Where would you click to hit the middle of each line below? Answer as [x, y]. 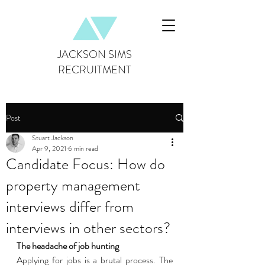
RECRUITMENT [95, 70]
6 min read [83, 148]
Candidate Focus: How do [85, 164]
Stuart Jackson [53, 138]
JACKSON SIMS [95, 54]
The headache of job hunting [69, 246]
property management [73, 185]
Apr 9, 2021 [49, 148]
